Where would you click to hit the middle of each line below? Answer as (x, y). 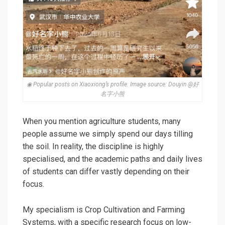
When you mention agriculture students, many (102, 121)
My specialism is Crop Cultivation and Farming (104, 209)
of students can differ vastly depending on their (106, 171)
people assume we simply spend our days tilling (108, 134)
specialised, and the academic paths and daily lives (113, 159)
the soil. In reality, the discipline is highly (93, 146)
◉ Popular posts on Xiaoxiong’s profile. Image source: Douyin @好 (113, 84)
